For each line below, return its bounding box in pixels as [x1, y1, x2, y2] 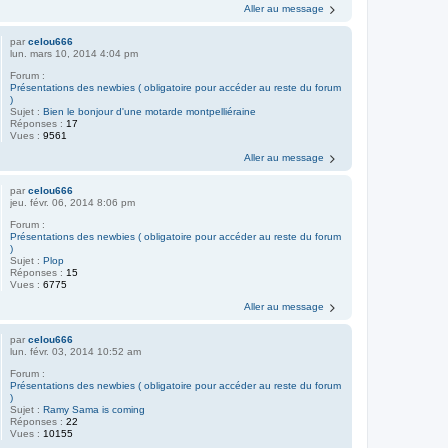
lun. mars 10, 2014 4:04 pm [10, 47, 139, 59]
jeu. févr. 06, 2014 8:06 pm [10, 196, 136, 208]
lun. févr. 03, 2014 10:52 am [10, 345, 142, 357]
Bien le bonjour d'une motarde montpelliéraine [43, 105, 257, 117]
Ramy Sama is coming [43, 403, 146, 415]
